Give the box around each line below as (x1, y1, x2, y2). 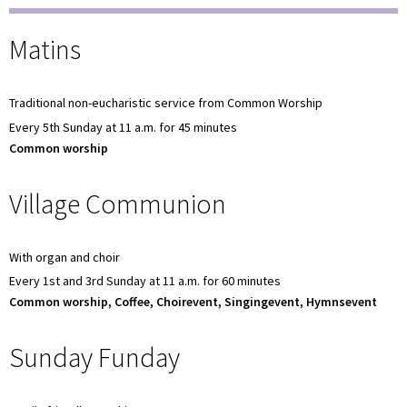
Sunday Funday (9, 340, 180, 375)
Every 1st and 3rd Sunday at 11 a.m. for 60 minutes (9, 273, 281, 290)
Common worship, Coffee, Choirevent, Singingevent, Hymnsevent (9, 293, 377, 311)
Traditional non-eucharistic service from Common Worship (9, 94, 323, 112)
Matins (9, 32, 81, 67)
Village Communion (9, 185, 226, 221)
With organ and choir (9, 248, 120, 265)
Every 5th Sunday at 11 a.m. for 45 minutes (9, 118, 237, 135)
